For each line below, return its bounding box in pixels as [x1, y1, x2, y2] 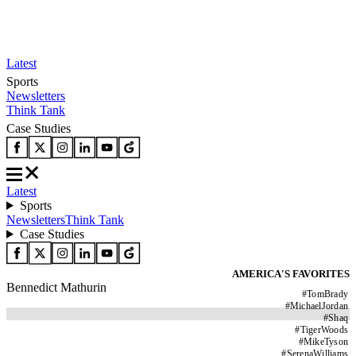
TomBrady [307, 288, 348, 300]
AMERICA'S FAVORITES [232, 268, 350, 280]
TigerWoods [300, 324, 348, 335]
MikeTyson [303, 336, 348, 347]
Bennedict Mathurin [6, 281, 106, 294]
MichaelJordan [289, 300, 348, 311]
